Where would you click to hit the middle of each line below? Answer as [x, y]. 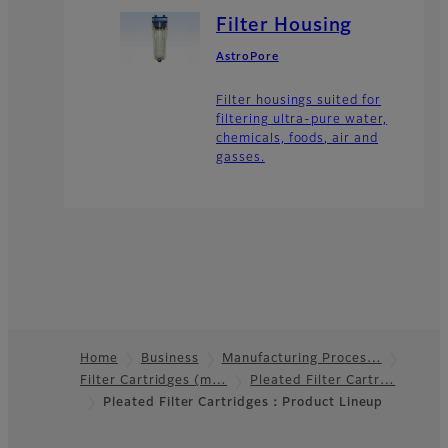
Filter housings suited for [298, 101]
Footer [46, 392]
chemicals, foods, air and [297, 139]
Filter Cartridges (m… [154, 381]
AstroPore [247, 57]
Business [169, 359]
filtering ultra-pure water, [301, 120]
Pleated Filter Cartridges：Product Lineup [243, 403]
